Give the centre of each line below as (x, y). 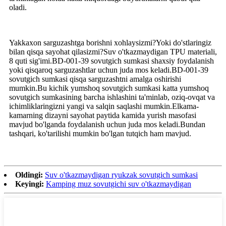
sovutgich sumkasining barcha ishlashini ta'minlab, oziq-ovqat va (112, 97)
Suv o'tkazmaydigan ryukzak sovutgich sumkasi (121, 175)
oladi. (18, 7)
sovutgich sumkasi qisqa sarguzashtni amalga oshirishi (95, 79)
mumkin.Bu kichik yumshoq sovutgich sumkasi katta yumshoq (109, 88)
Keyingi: (30, 184)
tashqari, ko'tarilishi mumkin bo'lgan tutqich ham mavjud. (100, 133)
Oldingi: (29, 175)
